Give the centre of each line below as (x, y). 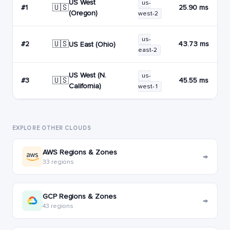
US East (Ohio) (92, 44)
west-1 (148, 87)
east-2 (148, 50)
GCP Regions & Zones (80, 196)
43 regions (58, 206)
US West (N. (88, 75)
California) (85, 86)
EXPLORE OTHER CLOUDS (52, 128)
